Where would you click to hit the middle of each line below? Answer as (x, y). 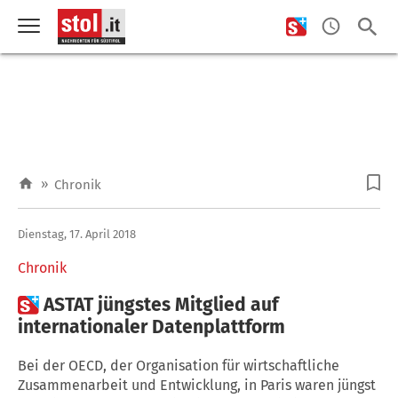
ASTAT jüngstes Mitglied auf (161, 304)
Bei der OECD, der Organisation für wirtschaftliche (179, 365)
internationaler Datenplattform (151, 326)
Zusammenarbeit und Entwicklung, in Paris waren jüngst (197, 385)
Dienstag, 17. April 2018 (77, 234)
